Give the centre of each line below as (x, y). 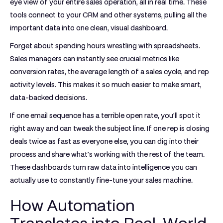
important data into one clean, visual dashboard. (89, 28)
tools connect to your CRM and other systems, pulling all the (108, 15)
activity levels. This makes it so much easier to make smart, (106, 85)
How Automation (72, 206)
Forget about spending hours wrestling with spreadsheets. (105, 46)
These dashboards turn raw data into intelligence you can (104, 167)
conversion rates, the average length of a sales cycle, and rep (110, 72)
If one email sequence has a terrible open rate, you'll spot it (105, 115)
